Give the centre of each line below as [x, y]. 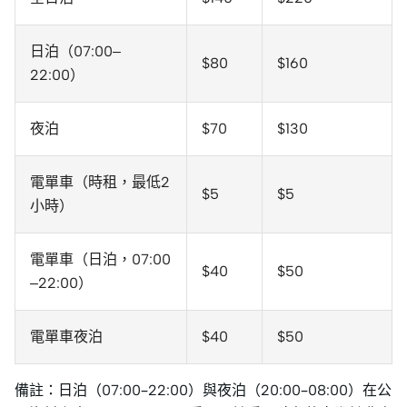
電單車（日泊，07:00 [100, 260]
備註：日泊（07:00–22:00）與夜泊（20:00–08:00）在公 [203, 391]
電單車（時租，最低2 [100, 183]
